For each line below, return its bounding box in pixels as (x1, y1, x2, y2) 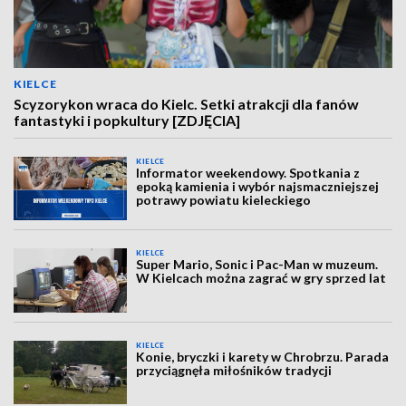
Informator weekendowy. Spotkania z (136, 165, 361, 180)
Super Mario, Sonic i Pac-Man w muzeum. (136, 256, 379, 273)
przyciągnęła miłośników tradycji (136, 362, 333, 378)
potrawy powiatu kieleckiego (136, 192, 312, 208)
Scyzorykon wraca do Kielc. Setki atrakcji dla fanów (14, 95, 359, 112)
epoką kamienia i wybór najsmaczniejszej (136, 179, 380, 194)
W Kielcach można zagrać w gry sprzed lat (136, 270, 387, 286)
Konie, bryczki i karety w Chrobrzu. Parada (136, 348, 390, 364)
